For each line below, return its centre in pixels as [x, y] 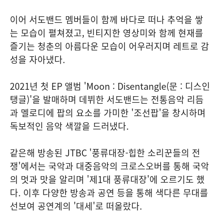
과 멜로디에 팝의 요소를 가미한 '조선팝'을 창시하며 [108, 112]
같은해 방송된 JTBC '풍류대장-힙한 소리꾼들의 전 [105, 152]
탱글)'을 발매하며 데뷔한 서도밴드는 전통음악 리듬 [107, 99]
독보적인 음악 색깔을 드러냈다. [69, 126]
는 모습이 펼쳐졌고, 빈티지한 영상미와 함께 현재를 [107, 33]
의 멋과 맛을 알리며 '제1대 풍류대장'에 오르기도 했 [107, 179]
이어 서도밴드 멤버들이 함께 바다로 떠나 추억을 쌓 [107, 19]
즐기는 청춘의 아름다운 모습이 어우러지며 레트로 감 [110, 46]
